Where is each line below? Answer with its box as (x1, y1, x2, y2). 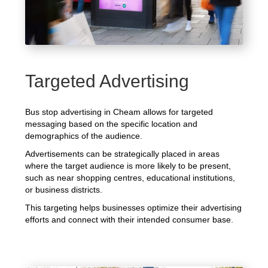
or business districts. (25, 185, 103, 195)
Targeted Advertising (25, 71, 190, 92)
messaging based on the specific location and (25, 119, 198, 129)
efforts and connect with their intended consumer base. (25, 215, 234, 225)
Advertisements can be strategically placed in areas (25, 149, 220, 159)
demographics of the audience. (25, 131, 143, 141)
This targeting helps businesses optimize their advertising (25, 203, 242, 213)
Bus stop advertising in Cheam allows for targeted (25, 107, 214, 117)
